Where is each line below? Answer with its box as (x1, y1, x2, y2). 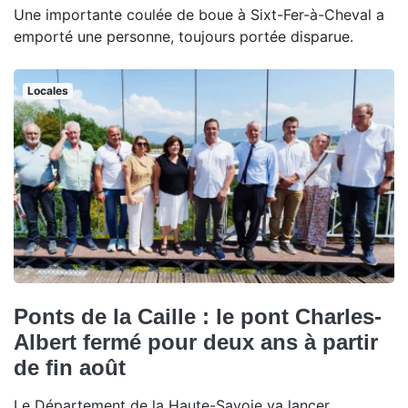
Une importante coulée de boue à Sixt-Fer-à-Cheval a (14, 5, 384, 24)
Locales (26, 84, 68, 97)
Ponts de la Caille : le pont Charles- (14, 304, 382, 330)
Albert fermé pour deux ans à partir (14, 330, 378, 355)
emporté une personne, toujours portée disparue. (14, 27, 353, 46)
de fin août (14, 355, 126, 381)
